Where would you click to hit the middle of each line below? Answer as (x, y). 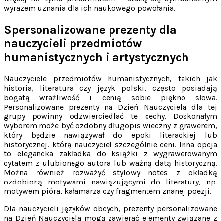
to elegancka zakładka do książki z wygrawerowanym (110, 154)
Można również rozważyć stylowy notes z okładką (110, 173)
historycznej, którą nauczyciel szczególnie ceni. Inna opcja (110, 145)
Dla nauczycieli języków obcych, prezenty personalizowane (110, 209)
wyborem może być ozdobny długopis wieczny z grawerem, (110, 126)
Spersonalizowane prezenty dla (90, 30)
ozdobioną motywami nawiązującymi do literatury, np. (110, 182)
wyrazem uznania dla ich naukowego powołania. (90, 8)
